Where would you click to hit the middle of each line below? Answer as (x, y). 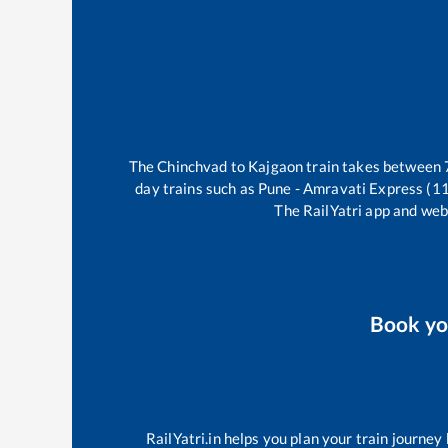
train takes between (374, 166)
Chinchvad (192, 166)
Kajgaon (276, 166)
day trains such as (197, 188)
